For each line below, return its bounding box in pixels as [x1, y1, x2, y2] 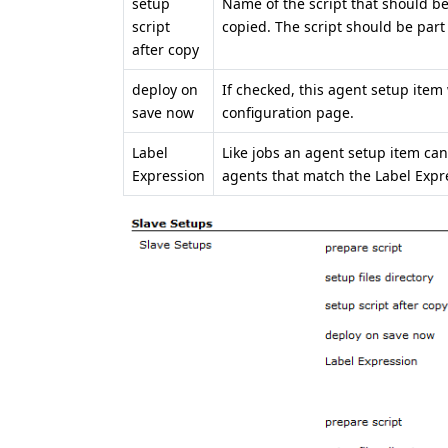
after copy [132, 40, 199, 59]
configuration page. [222, 103, 354, 122]
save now [132, 103, 194, 122]
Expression [132, 166, 205, 185]
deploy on [132, 80, 198, 99]
